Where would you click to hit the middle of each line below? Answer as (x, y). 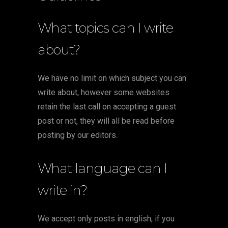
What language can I (102, 168)
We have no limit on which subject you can (112, 78)
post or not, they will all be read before (106, 121)
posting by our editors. (78, 135)
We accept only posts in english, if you (106, 219)
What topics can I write (105, 28)
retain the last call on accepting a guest (107, 107)
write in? (62, 190)
